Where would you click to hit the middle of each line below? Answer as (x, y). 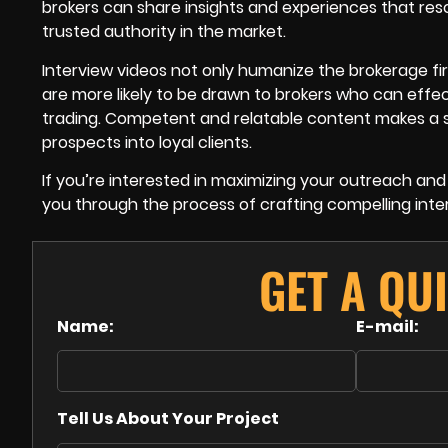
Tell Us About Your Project (168, 419)
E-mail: (388, 327)
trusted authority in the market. (164, 32)
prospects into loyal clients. (147, 142)
